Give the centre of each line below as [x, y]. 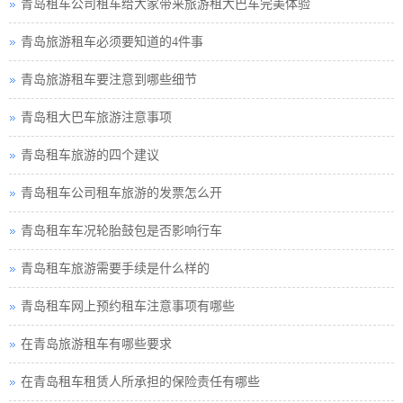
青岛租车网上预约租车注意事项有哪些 [128, 306]
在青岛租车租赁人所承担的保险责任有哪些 [140, 382]
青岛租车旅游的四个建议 [90, 155]
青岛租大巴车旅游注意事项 [96, 117]
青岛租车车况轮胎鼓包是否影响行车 [121, 231]
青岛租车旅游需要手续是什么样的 [115, 269]
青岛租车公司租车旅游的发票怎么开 [121, 193]
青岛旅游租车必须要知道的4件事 [112, 42]
